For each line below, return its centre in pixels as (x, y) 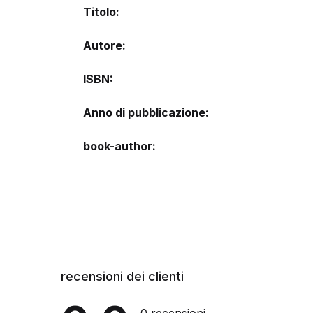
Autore (103, 45)
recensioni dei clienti (122, 276)
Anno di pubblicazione (144, 112)
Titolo (100, 12)
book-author (118, 146)
